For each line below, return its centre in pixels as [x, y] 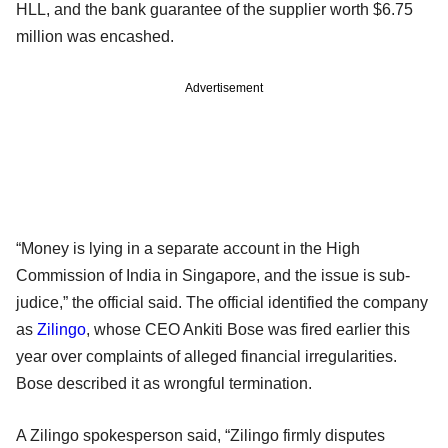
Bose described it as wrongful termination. [164, 383]
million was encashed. [97, 36]
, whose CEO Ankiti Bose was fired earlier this [248, 329]
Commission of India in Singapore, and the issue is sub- [213, 275]
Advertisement [224, 87]
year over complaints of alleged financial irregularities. [206, 356]
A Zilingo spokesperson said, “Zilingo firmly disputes [200, 435]
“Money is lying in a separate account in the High [188, 248]
